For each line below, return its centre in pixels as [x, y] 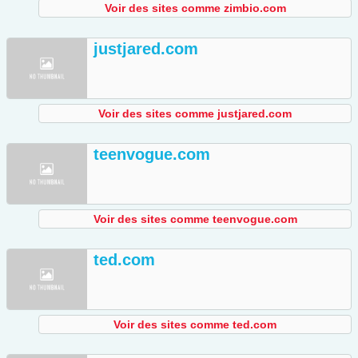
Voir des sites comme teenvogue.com [195, 219]
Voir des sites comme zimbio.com [195, 8]
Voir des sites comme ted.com [195, 325]
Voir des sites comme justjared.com [195, 114]
